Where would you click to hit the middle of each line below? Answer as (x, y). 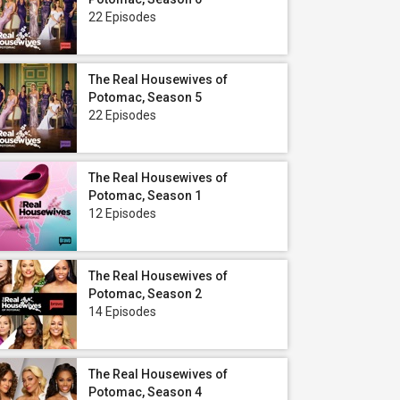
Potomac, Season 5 (145, 97)
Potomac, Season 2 (145, 294)
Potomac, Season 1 (145, 196)
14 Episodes (122, 312)
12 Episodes (122, 213)
